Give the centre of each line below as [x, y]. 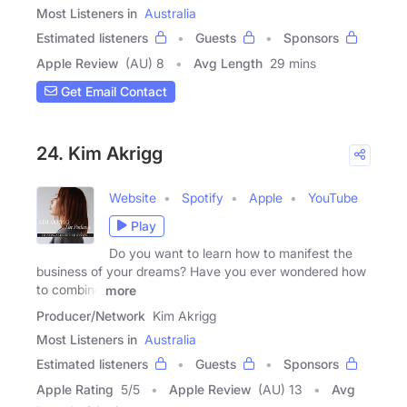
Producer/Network [91, 315]
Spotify [203, 197]
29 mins [293, 63]
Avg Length [228, 63]
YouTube [333, 197]
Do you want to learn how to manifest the [231, 253]
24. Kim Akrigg [99, 153]
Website [133, 197]
